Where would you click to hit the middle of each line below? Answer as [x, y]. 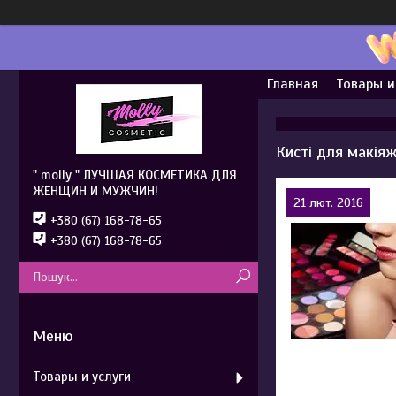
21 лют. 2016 [328, 203]
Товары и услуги [82, 377]
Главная [293, 84]
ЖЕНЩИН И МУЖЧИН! [95, 191]
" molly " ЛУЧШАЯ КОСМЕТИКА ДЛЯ [135, 175]
